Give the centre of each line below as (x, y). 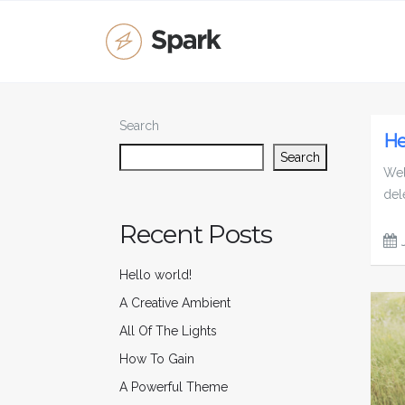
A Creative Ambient (175, 302)
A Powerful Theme (174, 386)
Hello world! (155, 274)
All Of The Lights (168, 330)
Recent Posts (196, 234)
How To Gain (157, 358)
